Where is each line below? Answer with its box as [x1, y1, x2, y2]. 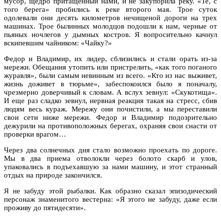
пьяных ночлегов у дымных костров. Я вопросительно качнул [4, 30, 217, 38]
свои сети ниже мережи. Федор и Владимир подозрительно [4, 113, 217, 121]
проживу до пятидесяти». [4, 203, 86, 212]
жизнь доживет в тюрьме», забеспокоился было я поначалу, [4, 79, 217, 88]
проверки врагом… [4, 130, 66, 138]
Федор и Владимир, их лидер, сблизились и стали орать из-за [4, 54, 217, 63]
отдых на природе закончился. [4, 171, 102, 179]
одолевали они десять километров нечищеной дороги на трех [4, 13, 217, 22]
